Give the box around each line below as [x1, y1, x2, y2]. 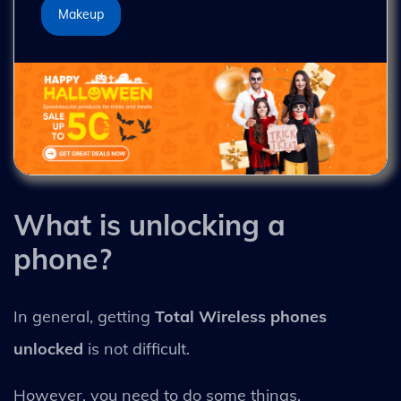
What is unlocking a [13, 206, 286, 243]
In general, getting [13, 305, 155, 327]
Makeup [58, 6, 104, 22]
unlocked [13, 337, 83, 359]
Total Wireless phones [155, 305, 327, 327]
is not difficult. [83, 337, 194, 359]
